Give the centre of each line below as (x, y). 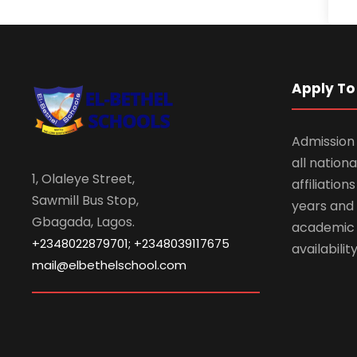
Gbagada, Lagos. (83, 222)
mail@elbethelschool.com (109, 265)
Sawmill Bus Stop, (85, 200)
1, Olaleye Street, (83, 178)
